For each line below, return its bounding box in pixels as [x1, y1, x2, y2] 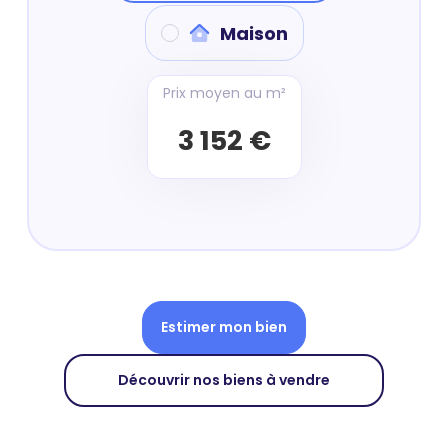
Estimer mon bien [161, 317, 287, 337]
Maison [219, 20, 288, 46]
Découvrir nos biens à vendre [118, 370, 330, 390]
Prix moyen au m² [162, 83, 286, 103]
